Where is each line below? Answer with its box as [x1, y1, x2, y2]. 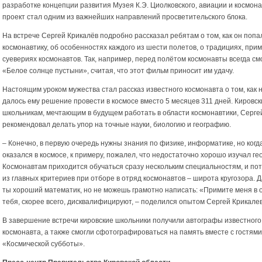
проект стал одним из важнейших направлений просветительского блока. [2, 13, 247, 22]
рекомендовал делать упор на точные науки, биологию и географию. [2, 120, 231, 129]
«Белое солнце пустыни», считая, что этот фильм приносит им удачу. [2, 67, 234, 75]
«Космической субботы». [2, 240, 85, 249]
